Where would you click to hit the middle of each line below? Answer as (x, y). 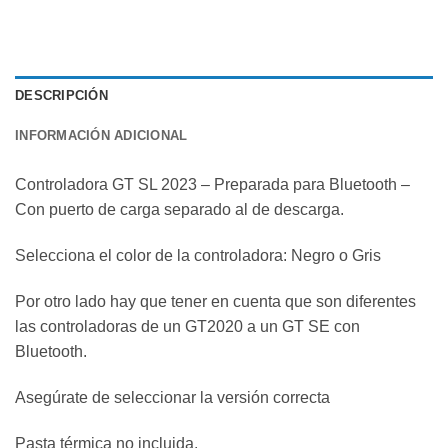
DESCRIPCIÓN (61, 96)
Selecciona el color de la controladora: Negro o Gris (198, 256)
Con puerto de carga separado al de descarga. (179, 210)
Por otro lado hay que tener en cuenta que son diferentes (215, 301)
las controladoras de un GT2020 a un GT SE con (187, 326)
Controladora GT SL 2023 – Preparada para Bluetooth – (212, 185)
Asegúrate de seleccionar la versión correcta (172, 397)
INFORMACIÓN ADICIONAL (101, 136)
